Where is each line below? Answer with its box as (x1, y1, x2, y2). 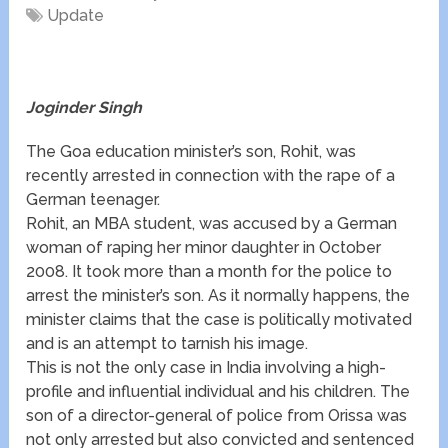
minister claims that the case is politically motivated (26, 310, 413, 330)
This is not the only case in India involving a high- (26, 358, 387, 378)
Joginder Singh (26, 98, 143, 118)
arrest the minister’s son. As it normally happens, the (26, 286, 411, 306)
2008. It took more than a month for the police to (26, 262, 393, 282)
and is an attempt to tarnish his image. (26, 334, 309, 354)
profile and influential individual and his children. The (26, 382, 411, 402)
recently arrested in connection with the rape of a (26, 166, 396, 186)
